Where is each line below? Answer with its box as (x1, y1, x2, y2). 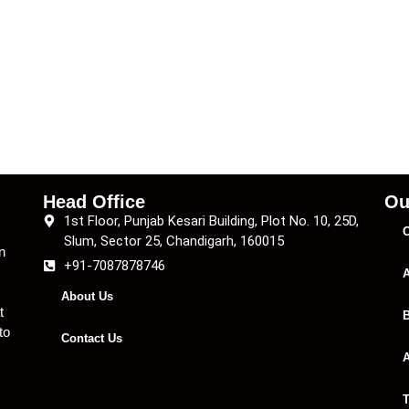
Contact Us (61, 331, 123, 345)
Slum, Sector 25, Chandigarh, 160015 (63, 233, 284, 249)
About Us (61, 289, 114, 303)
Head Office (43, 192, 146, 212)
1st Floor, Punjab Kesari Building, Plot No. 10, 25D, (63, 213, 359, 229)
